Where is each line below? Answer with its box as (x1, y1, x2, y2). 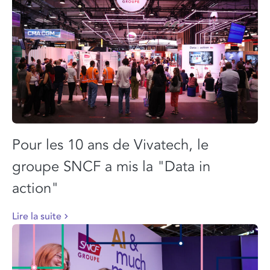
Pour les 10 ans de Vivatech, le (12, 136, 209, 154)
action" (12, 179, 58, 197)
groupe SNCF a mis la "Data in (12, 157, 210, 175)
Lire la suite (12, 210, 61, 222)
